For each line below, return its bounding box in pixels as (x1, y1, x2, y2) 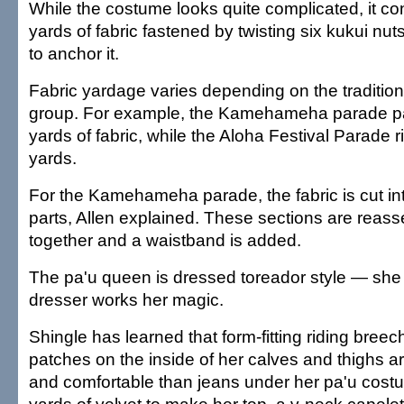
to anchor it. (29, 43, 119, 63)
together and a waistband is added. (29, 230, 301, 250)
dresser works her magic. (29, 289, 224, 309)
